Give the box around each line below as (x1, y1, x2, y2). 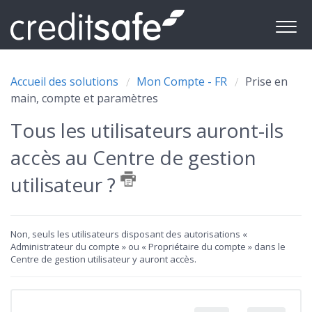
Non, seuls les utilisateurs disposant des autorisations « (10, 228, 247, 240)
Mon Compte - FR (136, 74, 227, 89)
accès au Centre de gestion (10, 144, 256, 171)
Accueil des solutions (10, 74, 121, 89)
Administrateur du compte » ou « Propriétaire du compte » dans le (10, 240, 286, 253)
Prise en (245, 74, 288, 89)
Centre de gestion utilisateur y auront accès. (10, 253, 196, 265)
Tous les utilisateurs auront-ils (10, 117, 283, 143)
